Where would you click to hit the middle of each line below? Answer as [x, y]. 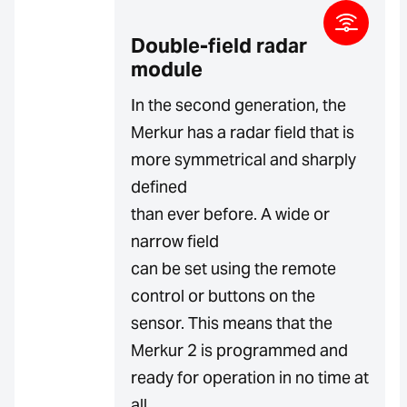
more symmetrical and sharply [243, 159]
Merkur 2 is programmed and [239, 350]
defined [159, 186]
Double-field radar [219, 45]
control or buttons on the [223, 295]
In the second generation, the [238, 104]
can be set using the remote [233, 268]
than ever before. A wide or [230, 213]
